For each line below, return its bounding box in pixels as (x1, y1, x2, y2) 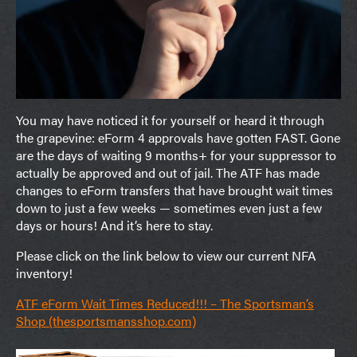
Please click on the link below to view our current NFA (16, 245, 316, 265)
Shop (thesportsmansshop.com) (16, 311, 196, 330)
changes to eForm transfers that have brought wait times (16, 180, 333, 199)
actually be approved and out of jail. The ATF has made (16, 163, 320, 182)
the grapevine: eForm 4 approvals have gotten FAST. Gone (16, 127, 340, 147)
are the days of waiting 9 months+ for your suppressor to (16, 145, 336, 164)
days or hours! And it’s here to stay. (16, 215, 213, 234)
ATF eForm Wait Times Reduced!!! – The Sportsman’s (16, 293, 314, 312)
